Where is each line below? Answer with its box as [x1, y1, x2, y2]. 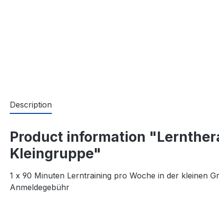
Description [10, 100, 52, 109]
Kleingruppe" [10, 145, 101, 162]
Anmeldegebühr [10, 182, 69, 192]
